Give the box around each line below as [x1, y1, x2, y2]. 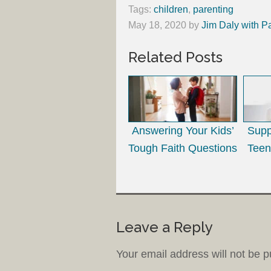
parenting [193, 4, 233, 15]
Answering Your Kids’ [131, 124, 234, 137]
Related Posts [128, 48, 223, 67]
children [154, 4, 188, 15]
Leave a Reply [116, 218, 213, 236]
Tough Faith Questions [128, 142, 237, 154]
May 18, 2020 [128, 20, 186, 31]
